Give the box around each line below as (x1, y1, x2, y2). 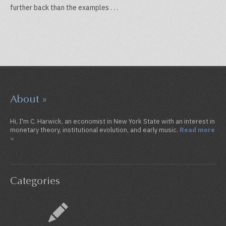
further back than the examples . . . (10, 3, 118, 12)
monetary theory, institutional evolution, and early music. (10, 125, 180, 134)
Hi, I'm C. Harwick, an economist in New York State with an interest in (10, 117, 215, 125)
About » (10, 92, 47, 105)
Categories (10, 174, 60, 187)
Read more (180, 125, 215, 134)
